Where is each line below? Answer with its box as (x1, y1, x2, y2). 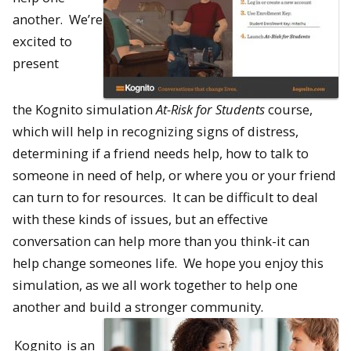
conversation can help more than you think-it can (13, 232, 309, 251)
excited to (13, 32, 72, 51)
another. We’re (13, 10, 103, 29)
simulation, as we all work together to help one (13, 276, 298, 295)
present (13, 54, 59, 73)
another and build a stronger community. (13, 298, 263, 317)
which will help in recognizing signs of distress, (13, 122, 299, 141)
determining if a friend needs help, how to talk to (13, 144, 309, 163)
